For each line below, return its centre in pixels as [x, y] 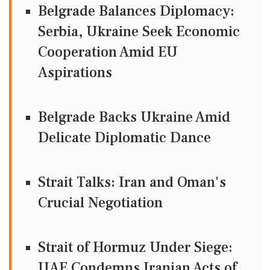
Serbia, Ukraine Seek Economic [139, 32]
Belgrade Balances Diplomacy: [136, 11]
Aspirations [75, 73]
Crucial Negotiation [100, 203]
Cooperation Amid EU [108, 52]
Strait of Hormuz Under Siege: [135, 247]
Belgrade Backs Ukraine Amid [134, 117]
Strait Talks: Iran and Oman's [132, 182]
